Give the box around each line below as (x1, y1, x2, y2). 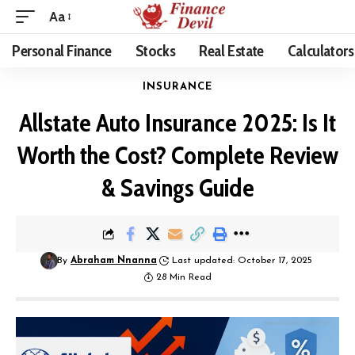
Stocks (135, 41, 176, 60)
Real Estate (199, 41, 264, 60)
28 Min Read (156, 273, 212, 283)
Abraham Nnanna (71, 256, 157, 266)
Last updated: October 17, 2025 (172, 256, 313, 266)
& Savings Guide (101, 172, 254, 203)
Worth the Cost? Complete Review (17, 139, 338, 170)
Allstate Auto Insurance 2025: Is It (19, 107, 336, 138)
